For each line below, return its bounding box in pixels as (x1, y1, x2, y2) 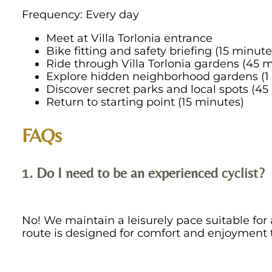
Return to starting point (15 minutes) (46, 95, 244, 108)
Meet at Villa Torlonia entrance (46, 31, 212, 44)
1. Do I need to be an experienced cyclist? (21, 164, 265, 181)
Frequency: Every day (21, 7, 139, 21)
